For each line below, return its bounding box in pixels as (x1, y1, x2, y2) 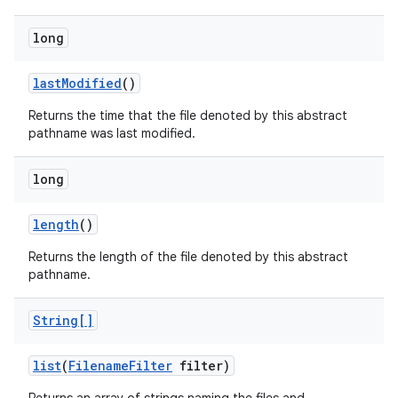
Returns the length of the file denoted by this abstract (28, 249, 348, 265)
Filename (68, 357, 129, 374)
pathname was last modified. (28, 125, 195, 141)
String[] (33, 312, 93, 329)
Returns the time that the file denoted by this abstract (28, 107, 347, 123)
